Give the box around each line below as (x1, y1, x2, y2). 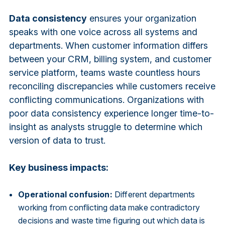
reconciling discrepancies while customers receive (9, 80, 215, 91)
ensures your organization (86, 13, 196, 24)
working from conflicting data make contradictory (18, 202, 200, 212)
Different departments (112, 189, 195, 199)
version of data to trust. (9, 135, 108, 146)
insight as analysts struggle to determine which (9, 121, 202, 132)
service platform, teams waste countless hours (9, 67, 200, 78)
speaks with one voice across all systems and (9, 26, 197, 37)
